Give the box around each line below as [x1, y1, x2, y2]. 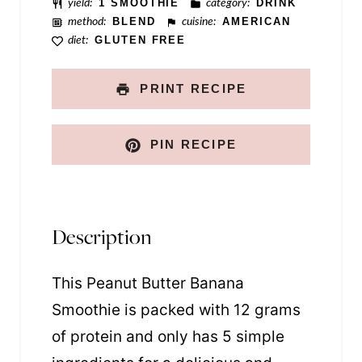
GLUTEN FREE [94, 33, 187, 46]
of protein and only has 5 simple [52, 327, 284, 347]
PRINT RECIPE [135, 81, 247, 95]
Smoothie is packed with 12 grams [52, 301, 301, 320]
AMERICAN [221, 15, 291, 27]
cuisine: [179, 15, 217, 27]
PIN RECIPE [145, 137, 238, 151]
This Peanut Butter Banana [52, 274, 244, 293]
